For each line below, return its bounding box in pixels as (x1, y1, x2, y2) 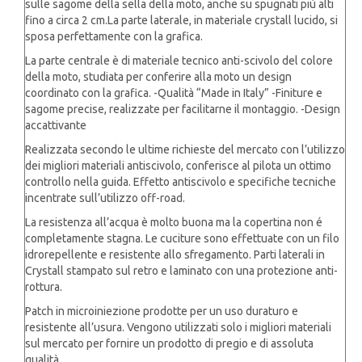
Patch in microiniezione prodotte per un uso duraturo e (25, 305, 298, 318)
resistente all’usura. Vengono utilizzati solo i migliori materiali (25, 321, 331, 335)
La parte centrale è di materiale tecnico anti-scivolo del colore (25, 54, 333, 68)
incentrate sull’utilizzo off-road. (25, 192, 185, 205)
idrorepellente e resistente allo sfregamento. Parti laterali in (25, 248, 325, 262)
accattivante (25, 119, 86, 133)
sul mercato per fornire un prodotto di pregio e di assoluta (25, 337, 314, 351)
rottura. (25, 280, 62, 294)
